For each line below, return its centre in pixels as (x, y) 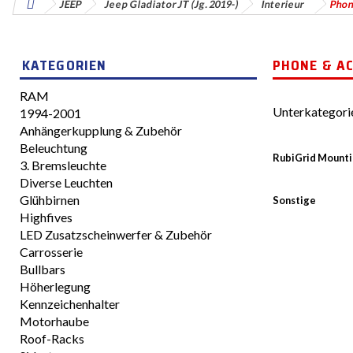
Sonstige (294, 200)
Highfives (46, 217)
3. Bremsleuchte (63, 165)
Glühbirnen (50, 200)
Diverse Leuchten (66, 182)
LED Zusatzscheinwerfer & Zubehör (116, 234)
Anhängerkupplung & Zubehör (101, 130)
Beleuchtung (54, 148)
